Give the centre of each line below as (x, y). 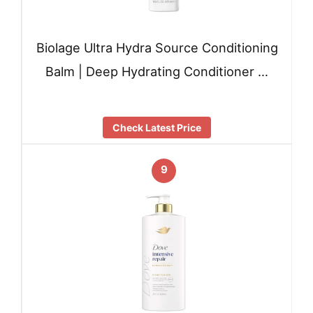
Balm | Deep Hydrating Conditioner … (157, 72)
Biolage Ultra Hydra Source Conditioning (157, 48)
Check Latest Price (157, 127)
